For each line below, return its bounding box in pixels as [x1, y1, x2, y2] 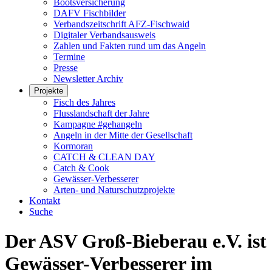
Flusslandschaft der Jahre [53, 108, 149, 118]
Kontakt [29, 195, 60, 206]
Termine [53, 52, 85, 62]
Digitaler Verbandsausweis [53, 30, 155, 40]
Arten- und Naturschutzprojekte [53, 185, 175, 195]
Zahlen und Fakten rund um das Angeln [53, 41, 206, 51]
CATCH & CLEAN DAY [53, 152, 155, 162]
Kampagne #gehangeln [53, 119, 142, 129]
